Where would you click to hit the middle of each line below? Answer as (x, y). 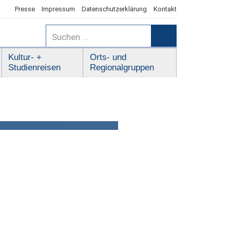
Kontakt (165, 9)
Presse (25, 9)
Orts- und (108, 57)
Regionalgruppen (122, 68)
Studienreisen (35, 68)
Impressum (58, 9)
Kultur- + (25, 57)
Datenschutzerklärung (114, 9)
